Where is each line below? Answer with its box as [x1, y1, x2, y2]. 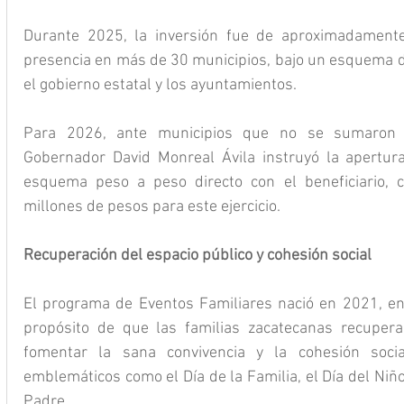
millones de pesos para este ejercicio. [23, 197, 280, 216]
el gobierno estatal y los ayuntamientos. [23, 75, 297, 95]
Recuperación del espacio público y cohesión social [23, 245, 372, 265]
